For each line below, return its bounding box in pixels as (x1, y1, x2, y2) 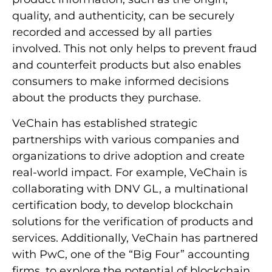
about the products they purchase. (12, 91, 201, 105)
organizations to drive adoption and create (12, 149, 245, 163)
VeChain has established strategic (12, 116, 197, 130)
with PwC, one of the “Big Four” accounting (12, 247, 250, 261)
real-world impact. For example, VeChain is (12, 165, 247, 179)
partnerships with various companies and (12, 132, 239, 146)
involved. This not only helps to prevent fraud (12, 42, 257, 56)
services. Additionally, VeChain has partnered (12, 231, 258, 245)
